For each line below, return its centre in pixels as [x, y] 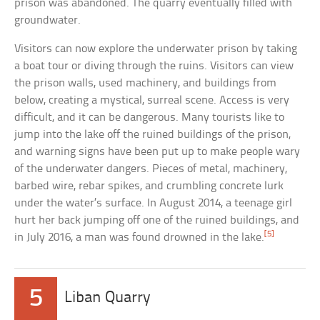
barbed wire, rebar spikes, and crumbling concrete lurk [149, 186]
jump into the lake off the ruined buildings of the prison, [153, 135]
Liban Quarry [108, 299]
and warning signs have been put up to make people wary [157, 152]
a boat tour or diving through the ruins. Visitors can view [154, 66]
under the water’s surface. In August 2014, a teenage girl [154, 204]
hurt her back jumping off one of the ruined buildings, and [157, 221]
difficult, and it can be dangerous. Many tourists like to [150, 118]
